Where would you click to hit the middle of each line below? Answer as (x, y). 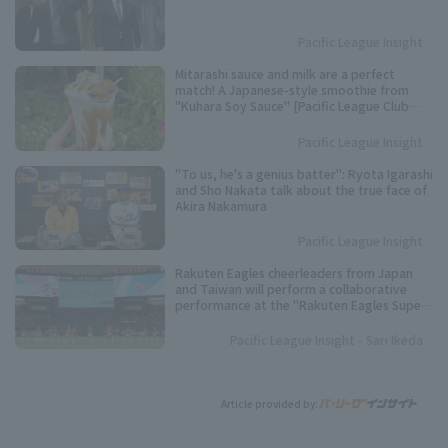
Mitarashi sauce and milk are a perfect (285, 74)
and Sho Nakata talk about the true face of (301, 189)
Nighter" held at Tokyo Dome (261, 320)
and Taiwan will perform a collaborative (291, 288)
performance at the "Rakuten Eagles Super (300, 304)
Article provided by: (269, 404)
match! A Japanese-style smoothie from (292, 90)
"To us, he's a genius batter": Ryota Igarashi (304, 173)
